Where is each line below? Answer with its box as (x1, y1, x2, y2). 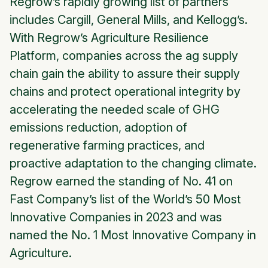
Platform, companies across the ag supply (10, 48, 238, 63)
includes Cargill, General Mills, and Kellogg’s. (10, 13, 248, 28)
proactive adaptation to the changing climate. (10, 156, 257, 171)
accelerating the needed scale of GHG (10, 102, 220, 117)
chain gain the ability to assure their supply (10, 66, 240, 81)
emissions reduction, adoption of (10, 120, 187, 135)
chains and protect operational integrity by (10, 84, 240, 99)
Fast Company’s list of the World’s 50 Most (10, 192, 241, 207)
